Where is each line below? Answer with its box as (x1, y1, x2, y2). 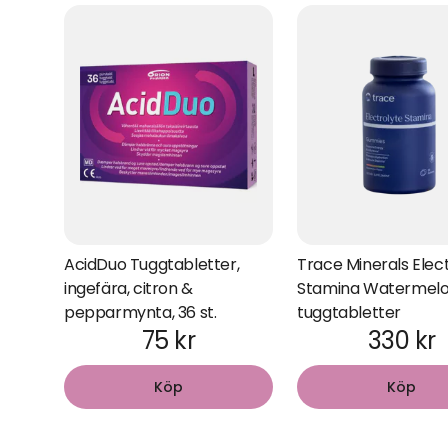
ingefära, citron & (64, 277, 193, 300)
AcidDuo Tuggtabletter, (64, 253, 240, 276)
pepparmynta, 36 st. (64, 301, 217, 324)
